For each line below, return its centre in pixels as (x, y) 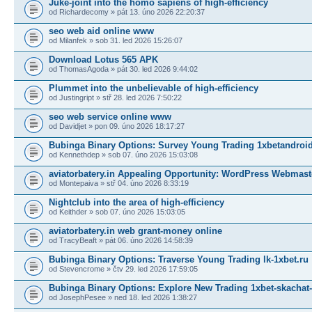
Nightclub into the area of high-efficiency (136, 202)
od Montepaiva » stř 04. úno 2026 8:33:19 (119, 183)
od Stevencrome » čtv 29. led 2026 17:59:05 (123, 268)
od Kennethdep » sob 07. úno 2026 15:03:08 (123, 154)
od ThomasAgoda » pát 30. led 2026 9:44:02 (123, 69)
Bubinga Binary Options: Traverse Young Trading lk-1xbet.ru (179, 259)
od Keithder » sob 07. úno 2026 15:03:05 (117, 211)
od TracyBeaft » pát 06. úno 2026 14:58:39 (121, 240)
